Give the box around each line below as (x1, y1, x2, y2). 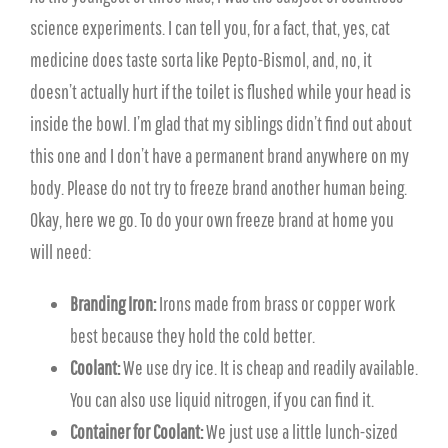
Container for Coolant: (70, 420, 203, 443)
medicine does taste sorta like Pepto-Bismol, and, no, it (30, 48, 372, 71)
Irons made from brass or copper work (159, 292, 395, 315)
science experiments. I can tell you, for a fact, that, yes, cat (30, 16, 390, 39)
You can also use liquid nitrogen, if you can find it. (70, 388, 374, 411)
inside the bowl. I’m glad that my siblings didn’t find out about (30, 112, 412, 135)
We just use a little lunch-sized (203, 420, 398, 443)
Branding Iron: (70, 292, 159, 315)
